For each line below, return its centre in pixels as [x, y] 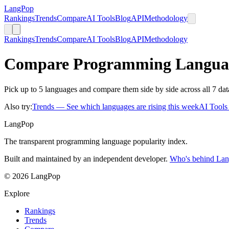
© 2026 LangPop [32, 176]
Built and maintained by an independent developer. [86, 158]
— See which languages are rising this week [128, 106]
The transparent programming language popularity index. [96, 141]
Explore [17, 193]
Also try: [18, 106]
